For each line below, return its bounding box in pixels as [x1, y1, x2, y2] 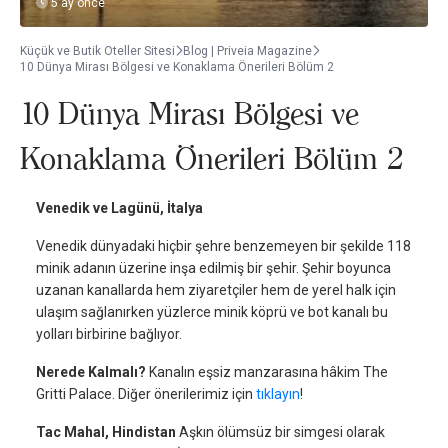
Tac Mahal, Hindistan [36, 424, 176, 440]
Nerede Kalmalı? [36, 364, 146, 380]
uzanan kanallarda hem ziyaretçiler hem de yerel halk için [36, 282, 396, 298]
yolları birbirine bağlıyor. [36, 326, 182, 342]
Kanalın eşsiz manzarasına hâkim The [146, 364, 388, 380]
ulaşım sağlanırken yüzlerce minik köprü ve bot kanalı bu [36, 304, 388, 320]
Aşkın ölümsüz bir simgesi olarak [176, 424, 385, 440]
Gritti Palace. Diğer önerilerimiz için [36, 386, 256, 402]
